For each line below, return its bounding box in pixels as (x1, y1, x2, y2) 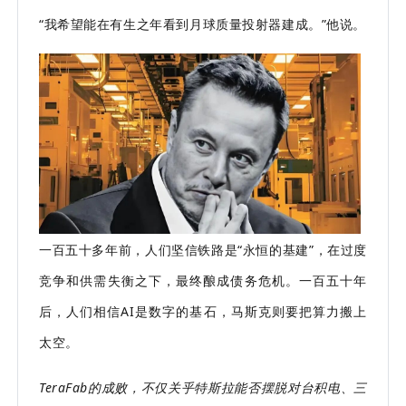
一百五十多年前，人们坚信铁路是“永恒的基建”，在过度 (39, 240, 367, 258)
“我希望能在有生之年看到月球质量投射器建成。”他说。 (39, 14, 367, 33)
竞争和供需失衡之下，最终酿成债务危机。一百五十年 (39, 271, 367, 289)
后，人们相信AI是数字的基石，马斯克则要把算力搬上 (39, 302, 367, 320)
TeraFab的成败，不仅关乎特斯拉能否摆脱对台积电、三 (39, 378, 367, 396)
